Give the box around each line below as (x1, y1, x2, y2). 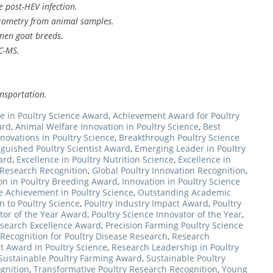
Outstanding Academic (138, 186, 231, 199)
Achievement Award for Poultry (113, 110, 239, 122)
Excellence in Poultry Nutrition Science (16, 154, 174, 166)
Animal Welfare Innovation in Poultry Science (15, 121, 199, 133)
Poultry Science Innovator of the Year (91, 208, 242, 221)
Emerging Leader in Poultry (135, 143, 246, 155)
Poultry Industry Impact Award (84, 197, 208, 210)
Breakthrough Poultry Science (119, 132, 239, 144)
